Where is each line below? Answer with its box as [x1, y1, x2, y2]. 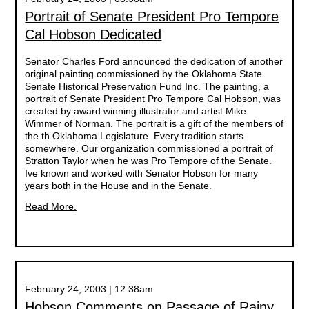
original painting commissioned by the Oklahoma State [25, 68, 263, 79]
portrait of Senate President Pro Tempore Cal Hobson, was [25, 93, 281, 104]
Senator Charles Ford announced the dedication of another [25, 56, 283, 67]
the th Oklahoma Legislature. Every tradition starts [25, 130, 244, 141]
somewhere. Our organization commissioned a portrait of [25, 143, 274, 154]
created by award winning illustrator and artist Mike [25, 106, 247, 117]
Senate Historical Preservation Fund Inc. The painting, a [25, 81, 270, 92]
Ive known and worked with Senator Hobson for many [25, 168, 259, 179]
